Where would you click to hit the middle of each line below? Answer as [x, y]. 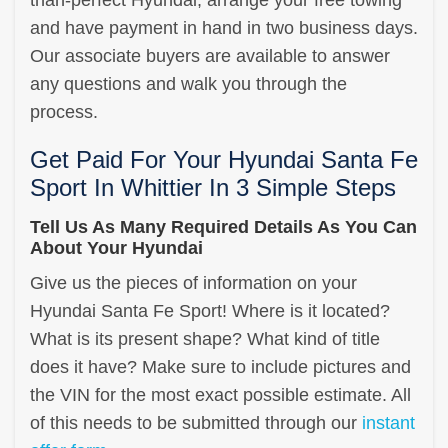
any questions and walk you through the [188, 83]
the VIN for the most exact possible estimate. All [220, 394]
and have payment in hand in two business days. [224, 27]
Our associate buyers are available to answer [210, 55]
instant [388, 422]
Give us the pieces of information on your [193, 282]
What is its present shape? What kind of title [205, 338]
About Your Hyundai [116, 247]
